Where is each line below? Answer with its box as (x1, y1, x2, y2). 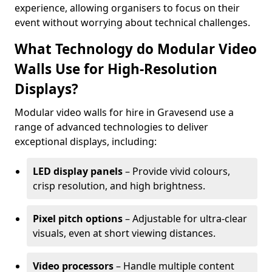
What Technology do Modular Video (15, 39, 257, 58)
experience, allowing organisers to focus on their (15, 1, 240, 15)
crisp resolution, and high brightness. (33, 179, 205, 192)
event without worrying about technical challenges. (15, 16, 250, 29)
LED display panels (33, 165, 123, 178)
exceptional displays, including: (15, 135, 157, 148)
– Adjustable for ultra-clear (123, 212, 247, 225)
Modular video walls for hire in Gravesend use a (15, 106, 234, 119)
